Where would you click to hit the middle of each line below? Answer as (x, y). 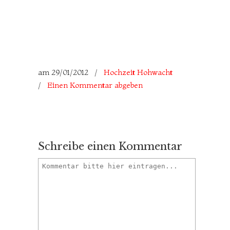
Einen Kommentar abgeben (95, 85)
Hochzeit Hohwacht (138, 72)
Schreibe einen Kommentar (110, 146)
